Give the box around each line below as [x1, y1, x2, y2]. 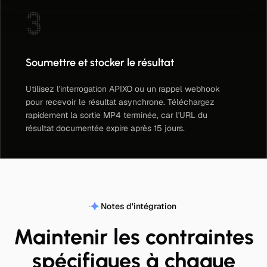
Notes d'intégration [100, 201, 176, 212]
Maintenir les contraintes [13, 224, 254, 250]
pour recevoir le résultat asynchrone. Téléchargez [26, 97, 215, 107]
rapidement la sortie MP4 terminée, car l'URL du [26, 110, 207, 120]
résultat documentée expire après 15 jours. [26, 123, 185, 133]
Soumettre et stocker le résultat [26, 56, 174, 69]
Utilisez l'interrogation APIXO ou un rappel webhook [26, 83, 220, 94]
